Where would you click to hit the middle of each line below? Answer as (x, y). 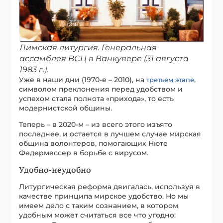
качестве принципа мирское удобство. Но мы (104, 196)
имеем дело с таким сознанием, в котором (99, 205)
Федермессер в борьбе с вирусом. (84, 153)
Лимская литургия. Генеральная (88, 47)
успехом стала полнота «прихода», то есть (97, 98)
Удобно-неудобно (55, 169)
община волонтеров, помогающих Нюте (94, 143)
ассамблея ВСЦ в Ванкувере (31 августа (104, 58)
